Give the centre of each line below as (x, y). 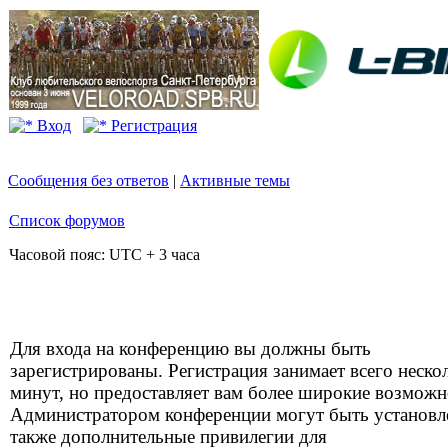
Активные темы (235, 180)
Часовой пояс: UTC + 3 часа (104, 254)
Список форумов (67, 220)
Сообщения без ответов (88, 180)
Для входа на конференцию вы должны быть (190, 348)
